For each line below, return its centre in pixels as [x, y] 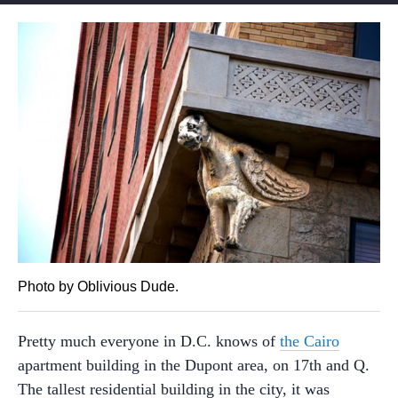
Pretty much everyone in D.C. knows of [149, 341]
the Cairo [310, 341]
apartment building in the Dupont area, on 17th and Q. [194, 365]
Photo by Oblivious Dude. [98, 286]
